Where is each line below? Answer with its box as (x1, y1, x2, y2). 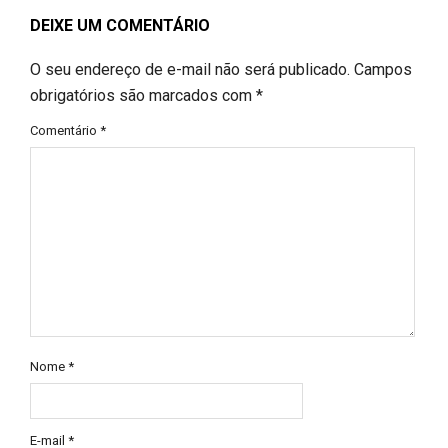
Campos (354, 59, 412, 79)
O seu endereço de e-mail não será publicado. (30, 59, 350, 79)
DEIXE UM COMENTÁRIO (30, 15, 210, 35)
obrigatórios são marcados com (30, 85, 256, 105)
